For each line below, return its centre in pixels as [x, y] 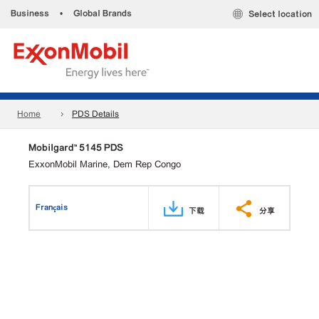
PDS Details [96, 114]
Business [30, 13]
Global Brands [103, 13]
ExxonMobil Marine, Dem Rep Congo [105, 164]
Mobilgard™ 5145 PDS [76, 147]
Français [52, 207]
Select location [280, 14]
